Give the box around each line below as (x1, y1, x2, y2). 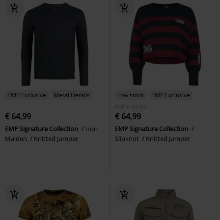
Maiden (5, 134, 28, 143)
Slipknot (115, 134, 140, 143)
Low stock (117, 90, 144, 99)
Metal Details (54, 90, 90, 99)
